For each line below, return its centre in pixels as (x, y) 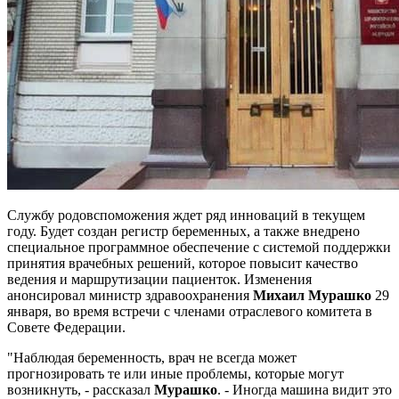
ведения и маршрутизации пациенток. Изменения (159, 279)
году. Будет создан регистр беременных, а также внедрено (183, 231)
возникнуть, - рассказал (81, 389)
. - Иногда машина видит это (305, 389)
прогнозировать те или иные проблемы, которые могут (175, 373)
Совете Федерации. (66, 327)
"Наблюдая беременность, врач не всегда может (152, 357)
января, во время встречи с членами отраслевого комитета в (190, 311)
